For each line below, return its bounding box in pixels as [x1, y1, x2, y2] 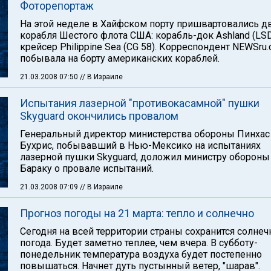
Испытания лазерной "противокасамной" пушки [20, 97, 260, 109]
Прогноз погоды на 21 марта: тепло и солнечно [20, 207, 254, 220]
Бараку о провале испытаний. [20, 163, 154, 174]
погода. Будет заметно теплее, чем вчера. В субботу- [20, 237, 258, 249]
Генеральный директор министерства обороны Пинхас [20, 128, 270, 140]
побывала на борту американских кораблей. [20, 53, 220, 64]
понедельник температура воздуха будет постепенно [20, 249, 262, 260]
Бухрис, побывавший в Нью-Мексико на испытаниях [20, 140, 261, 151]
